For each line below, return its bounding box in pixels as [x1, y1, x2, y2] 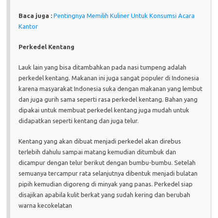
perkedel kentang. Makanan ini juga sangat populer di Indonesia [18, 74, 199, 82]
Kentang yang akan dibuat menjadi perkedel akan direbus [18, 138, 181, 145]
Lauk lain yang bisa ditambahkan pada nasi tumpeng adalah [18, 64, 186, 71]
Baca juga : [18, 12, 52, 19]
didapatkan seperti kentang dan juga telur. [18, 117, 139, 125]
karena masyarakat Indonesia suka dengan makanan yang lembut [18, 85, 202, 92]
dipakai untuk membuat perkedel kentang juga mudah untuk [18, 107, 189, 114]
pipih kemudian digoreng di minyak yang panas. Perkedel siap [18, 181, 193, 188]
